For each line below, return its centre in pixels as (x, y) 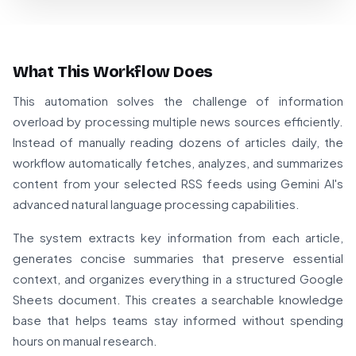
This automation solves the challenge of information (178, 101)
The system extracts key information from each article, (178, 238)
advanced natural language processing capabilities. (156, 204)
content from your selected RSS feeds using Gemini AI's (178, 184)
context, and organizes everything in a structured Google (178, 279)
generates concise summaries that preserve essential (178, 258)
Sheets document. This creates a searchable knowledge (178, 300)
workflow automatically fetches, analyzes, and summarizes (178, 163)
